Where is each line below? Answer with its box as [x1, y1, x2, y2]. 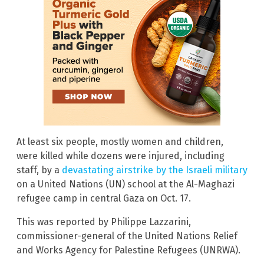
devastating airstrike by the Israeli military [62, 164, 247, 176]
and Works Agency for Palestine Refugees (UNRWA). [16, 245, 240, 256]
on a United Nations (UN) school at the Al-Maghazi [16, 179, 235, 190]
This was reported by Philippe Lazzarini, [16, 216, 191, 228]
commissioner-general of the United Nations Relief [16, 230, 237, 242]
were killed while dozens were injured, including [16, 150, 225, 162]
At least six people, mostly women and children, [16, 136, 223, 148]
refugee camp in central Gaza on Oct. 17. [16, 193, 191, 204]
